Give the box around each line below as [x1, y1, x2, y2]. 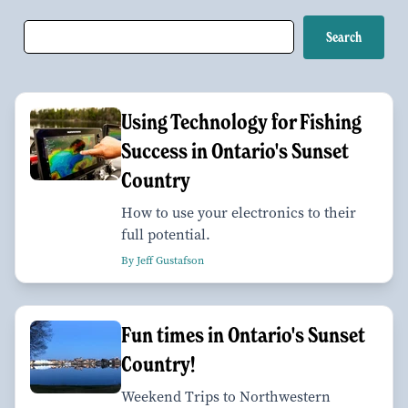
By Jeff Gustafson [121, 252, 204, 268]
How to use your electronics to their [121, 202, 356, 222]
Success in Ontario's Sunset [121, 137, 349, 164]
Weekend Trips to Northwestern [121, 386, 331, 406]
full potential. [121, 224, 210, 244]
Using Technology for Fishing [121, 107, 362, 135]
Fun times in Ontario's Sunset [121, 321, 365, 348]
